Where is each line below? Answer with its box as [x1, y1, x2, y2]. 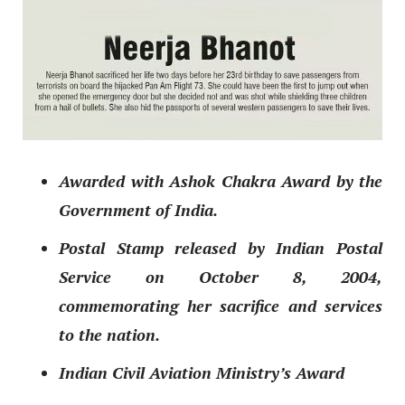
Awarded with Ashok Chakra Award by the [59, 170, 382, 193]
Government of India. [59, 199, 218, 221]
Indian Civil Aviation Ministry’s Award [59, 362, 344, 384]
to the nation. [59, 324, 160, 346]
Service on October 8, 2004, [59, 266, 382, 288]
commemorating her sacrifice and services [59, 295, 382, 317]
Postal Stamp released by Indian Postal [59, 237, 382, 259]
